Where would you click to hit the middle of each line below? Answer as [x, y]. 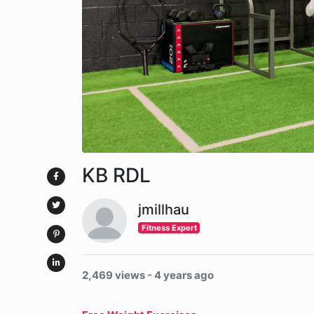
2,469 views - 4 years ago [148, 275]
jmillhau [164, 209]
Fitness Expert [169, 227]
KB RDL [116, 175]
